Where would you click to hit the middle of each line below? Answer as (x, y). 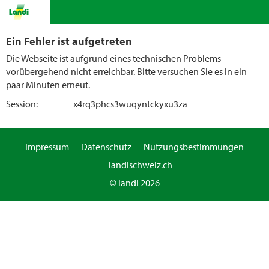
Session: (22, 104)
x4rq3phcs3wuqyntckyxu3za (130, 104)
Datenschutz (106, 147)
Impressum (47, 147)
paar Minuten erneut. (48, 85)
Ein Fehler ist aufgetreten (69, 41)
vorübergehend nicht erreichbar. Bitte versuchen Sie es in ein (126, 71)
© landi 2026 (134, 183)
